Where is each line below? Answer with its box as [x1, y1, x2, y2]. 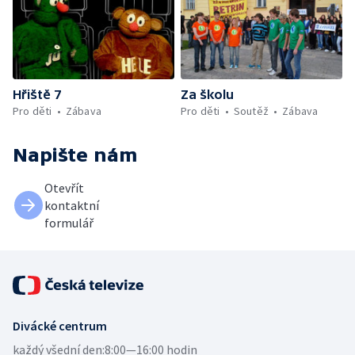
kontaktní [44, 197, 99, 213]
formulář [44, 214, 94, 231]
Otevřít [44, 179, 84, 196]
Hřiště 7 [13, 86, 61, 101]
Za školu [181, 86, 234, 101]
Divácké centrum [13, 317, 107, 334]
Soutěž [233, 103, 269, 118]
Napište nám [13, 143, 138, 166]
